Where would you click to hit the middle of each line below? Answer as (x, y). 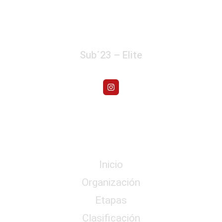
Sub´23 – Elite (111, 55)
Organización (111, 182)
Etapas (111, 200)
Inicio (111, 164)
